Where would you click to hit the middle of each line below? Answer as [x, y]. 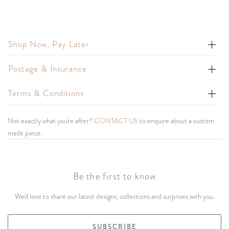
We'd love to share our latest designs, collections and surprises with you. [114, 196]
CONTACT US [116, 121]
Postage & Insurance [48, 69]
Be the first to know [114, 176]
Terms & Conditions [46, 93]
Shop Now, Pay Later [49, 44]
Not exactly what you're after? [51, 121]
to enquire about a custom [176, 121]
